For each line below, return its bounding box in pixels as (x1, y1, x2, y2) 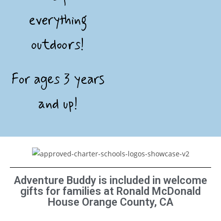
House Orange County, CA (48, 195, 173, 208)
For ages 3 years (11, 71, 105, 89)
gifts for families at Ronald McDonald (20, 184, 201, 197)
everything (28, 11, 87, 30)
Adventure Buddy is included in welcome (14, 174, 207, 186)
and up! (37, 95, 78, 114)
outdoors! (31, 36, 84, 55)
